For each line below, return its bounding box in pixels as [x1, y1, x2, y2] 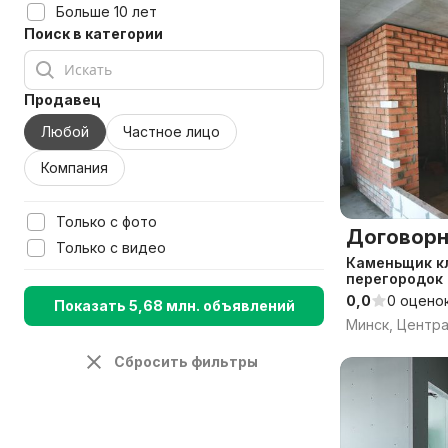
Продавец [24, 91, 101, 108]
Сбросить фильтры [114, 353, 258, 370]
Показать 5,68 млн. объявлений [53, 297, 295, 314]
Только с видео [56, 239, 166, 256]
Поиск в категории [24, 25, 163, 42]
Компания [41, 159, 108, 176]
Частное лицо [123, 123, 220, 140]
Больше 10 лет [56, 3, 157, 20]
